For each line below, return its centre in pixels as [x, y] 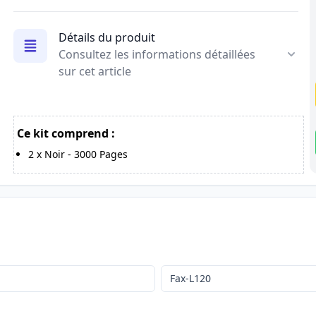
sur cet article [95, 71]
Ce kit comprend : [66, 134]
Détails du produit [107, 37]
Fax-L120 [190, 279]
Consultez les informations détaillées [157, 54]
